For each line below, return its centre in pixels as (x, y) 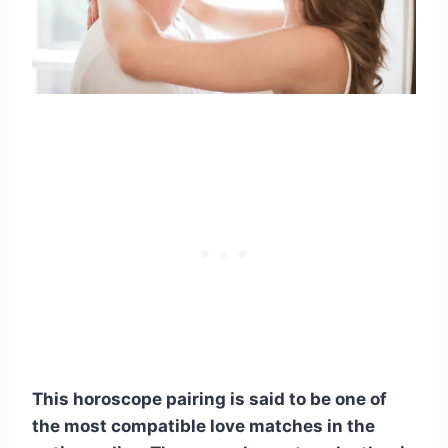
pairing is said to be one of (274, 399)
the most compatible (121, 426)
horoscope (117, 399)
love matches (266, 426)
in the (349, 426)
